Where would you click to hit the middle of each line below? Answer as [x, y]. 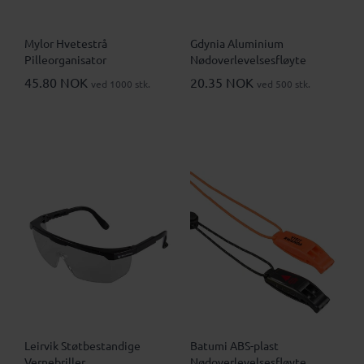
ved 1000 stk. [121, 84]
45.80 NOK [58, 82]
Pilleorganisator [65, 60]
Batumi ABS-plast [234, 346]
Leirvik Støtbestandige [82, 346]
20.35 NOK [223, 82]
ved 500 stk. [284, 84]
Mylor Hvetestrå [66, 43]
